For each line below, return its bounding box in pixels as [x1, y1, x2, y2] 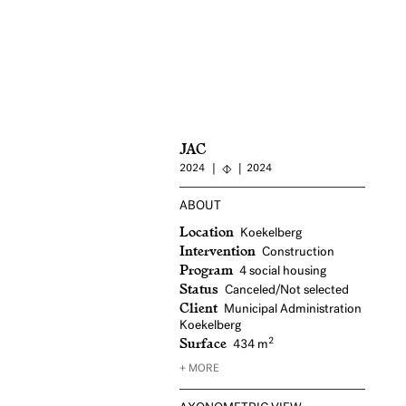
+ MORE [179, 363, 219, 375]
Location [179, 220, 234, 242]
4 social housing [239, 265, 326, 279]
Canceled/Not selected [225, 284, 349, 298]
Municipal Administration [224, 303, 362, 317]
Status [179, 277, 218, 299]
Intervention [179, 239, 256, 261]
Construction [262, 246, 334, 260]
